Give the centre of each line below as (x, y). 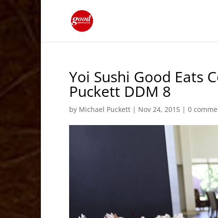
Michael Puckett (105, 109)
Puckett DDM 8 (120, 91)
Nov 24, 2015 (159, 109)
